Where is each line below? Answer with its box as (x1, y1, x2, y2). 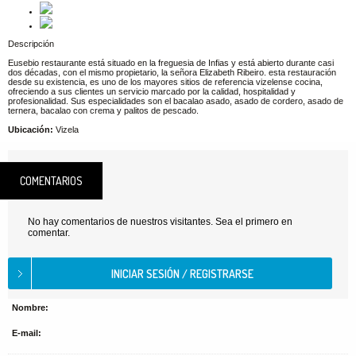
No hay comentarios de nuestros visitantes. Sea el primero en (28, 216, 292, 227)
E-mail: (12, 328, 41, 338)
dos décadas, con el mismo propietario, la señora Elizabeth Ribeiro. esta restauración (8, 68, 336, 77)
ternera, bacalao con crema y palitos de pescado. (8, 106, 199, 115)
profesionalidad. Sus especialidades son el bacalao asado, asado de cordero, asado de (8, 96, 343, 106)
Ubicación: (8, 125, 53, 134)
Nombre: (12, 303, 48, 312)
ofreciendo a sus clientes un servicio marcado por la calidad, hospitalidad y (8, 87, 296, 96)
